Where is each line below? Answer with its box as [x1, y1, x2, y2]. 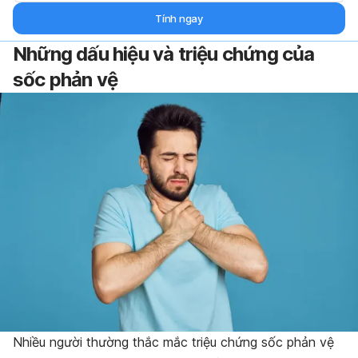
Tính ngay [155, 12, 203, 26]
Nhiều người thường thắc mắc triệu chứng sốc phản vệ [13, 334, 334, 351]
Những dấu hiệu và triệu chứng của [13, 42, 315, 66]
